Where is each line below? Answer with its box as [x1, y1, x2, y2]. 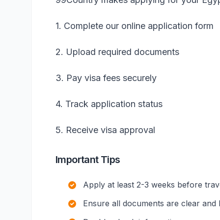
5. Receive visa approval [55, 125, 155, 135]
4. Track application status [55, 99, 163, 109]
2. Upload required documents [55, 47, 179, 57]
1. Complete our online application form [55, 21, 214, 31]
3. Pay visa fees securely [55, 73, 157, 83]
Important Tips [55, 154, 120, 165]
